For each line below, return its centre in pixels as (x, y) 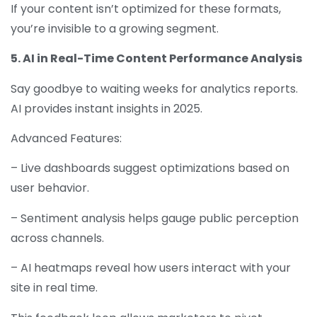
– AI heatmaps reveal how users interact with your (151, 268)
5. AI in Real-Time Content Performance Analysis (156, 59)
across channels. (59, 238)
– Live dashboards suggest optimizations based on (150, 168)
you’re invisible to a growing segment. (116, 28)
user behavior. (51, 188)
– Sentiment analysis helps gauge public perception (155, 218)
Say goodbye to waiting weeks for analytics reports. (154, 88)
